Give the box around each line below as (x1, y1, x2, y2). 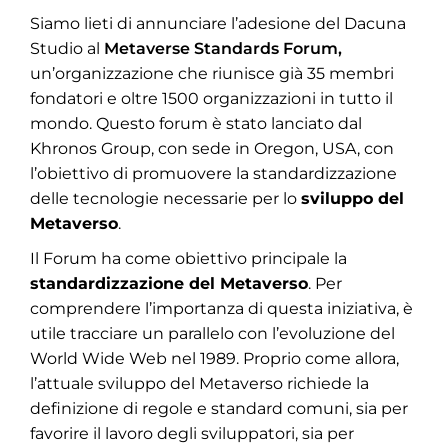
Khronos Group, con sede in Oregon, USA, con (30, 139, 394, 158)
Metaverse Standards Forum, (104, 39, 342, 58)
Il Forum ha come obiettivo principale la (30, 249, 347, 268)
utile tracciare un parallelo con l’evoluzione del (30, 324, 395, 343)
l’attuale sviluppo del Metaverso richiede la (30, 374, 369, 393)
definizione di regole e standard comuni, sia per (30, 399, 408, 418)
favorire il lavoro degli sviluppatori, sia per (30, 424, 354, 443)
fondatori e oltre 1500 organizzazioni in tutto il (30, 89, 393, 108)
